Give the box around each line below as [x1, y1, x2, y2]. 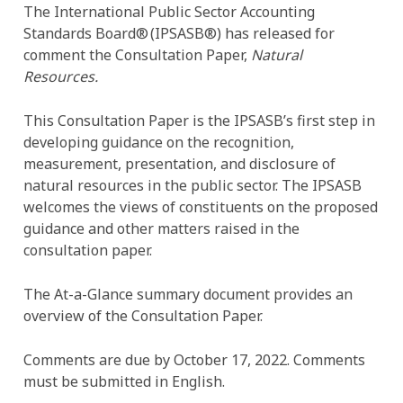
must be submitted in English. [23, 372, 225, 391]
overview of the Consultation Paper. [23, 306, 263, 326]
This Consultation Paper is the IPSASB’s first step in [23, 111, 375, 130]
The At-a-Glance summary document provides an [23, 284, 353, 304]
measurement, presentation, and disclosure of [23, 154, 336, 174]
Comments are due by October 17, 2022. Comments [23, 350, 365, 370]
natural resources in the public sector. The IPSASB [23, 175, 362, 195]
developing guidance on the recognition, [23, 132, 294, 152]
